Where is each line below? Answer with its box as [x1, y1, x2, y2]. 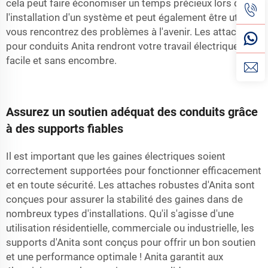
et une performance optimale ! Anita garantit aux [6, 250, 223, 263]
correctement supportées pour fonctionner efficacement [6, 164, 261, 176]
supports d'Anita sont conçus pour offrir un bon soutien [6, 236, 255, 248]
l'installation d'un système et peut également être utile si [6, 11, 258, 23]
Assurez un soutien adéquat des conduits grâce [6, 104, 258, 119]
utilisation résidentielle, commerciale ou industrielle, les [6, 221, 254, 234]
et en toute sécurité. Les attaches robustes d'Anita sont [6, 178, 255, 191]
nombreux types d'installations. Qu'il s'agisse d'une [6, 207, 234, 220]
